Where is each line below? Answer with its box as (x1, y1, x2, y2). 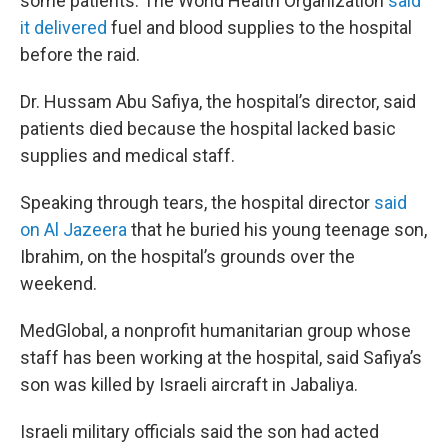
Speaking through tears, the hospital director (20, 192, 374, 213)
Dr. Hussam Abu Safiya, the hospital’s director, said (20, 91, 416, 112)
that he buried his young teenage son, (127, 219, 427, 240)
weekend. (20, 273, 97, 294)
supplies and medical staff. (20, 145, 235, 166)
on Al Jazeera (20, 219, 127, 240)
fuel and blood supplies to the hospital (107, 17, 412, 38)
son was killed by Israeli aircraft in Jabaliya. (20, 374, 358, 395)
